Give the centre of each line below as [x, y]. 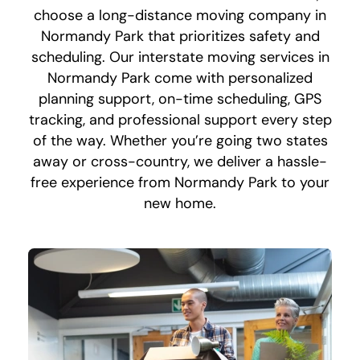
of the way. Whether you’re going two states [180, 140]
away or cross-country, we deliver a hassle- [180, 161]
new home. [180, 203]
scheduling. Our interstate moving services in [180, 57]
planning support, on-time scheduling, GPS [180, 98]
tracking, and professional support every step [180, 119]
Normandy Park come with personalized [180, 78]
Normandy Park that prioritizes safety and [180, 36]
